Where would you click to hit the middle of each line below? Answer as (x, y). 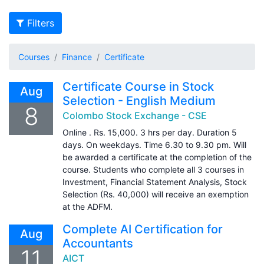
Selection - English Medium (139, 100)
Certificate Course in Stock (138, 86)
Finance (77, 57)
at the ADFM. (88, 206)
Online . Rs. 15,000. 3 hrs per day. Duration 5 (150, 132)
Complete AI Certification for (143, 229)
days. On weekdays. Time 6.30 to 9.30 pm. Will (154, 144)
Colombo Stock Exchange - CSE (135, 115)
